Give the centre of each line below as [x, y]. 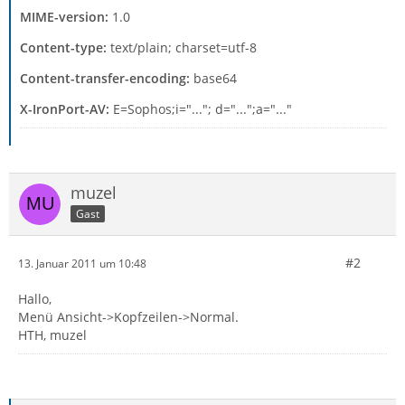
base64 [213, 78]
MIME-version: [64, 17]
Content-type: [63, 47]
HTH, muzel [52, 335]
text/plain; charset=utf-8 [182, 47]
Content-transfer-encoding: [105, 78]
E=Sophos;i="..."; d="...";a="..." [201, 109]
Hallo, [35, 299]
